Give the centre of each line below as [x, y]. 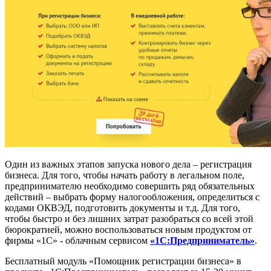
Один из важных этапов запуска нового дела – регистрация [128, 165]
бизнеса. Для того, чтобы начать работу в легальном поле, [125, 175]
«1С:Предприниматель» [202, 241]
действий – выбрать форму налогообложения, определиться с [132, 197]
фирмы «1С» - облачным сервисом [77, 241]
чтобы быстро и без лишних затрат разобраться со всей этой [129, 219]
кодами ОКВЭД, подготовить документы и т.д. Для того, [122, 208]
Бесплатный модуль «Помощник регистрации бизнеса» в [123, 261]
